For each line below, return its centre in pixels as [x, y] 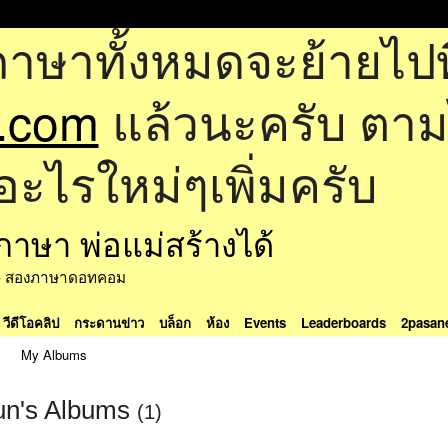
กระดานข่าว [108, 322]
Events [264, 322]
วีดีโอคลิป [30, 322]
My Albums [54, 354]
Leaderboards [343, 322]
